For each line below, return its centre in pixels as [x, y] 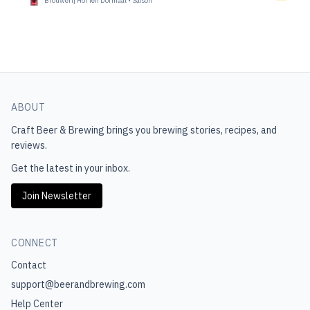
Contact [29, 265]
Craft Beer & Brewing [58, 130]
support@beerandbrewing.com [78, 284]
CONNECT [35, 243]
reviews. [29, 145]
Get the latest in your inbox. [71, 168]
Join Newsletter [57, 196]
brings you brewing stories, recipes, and [191, 130]
